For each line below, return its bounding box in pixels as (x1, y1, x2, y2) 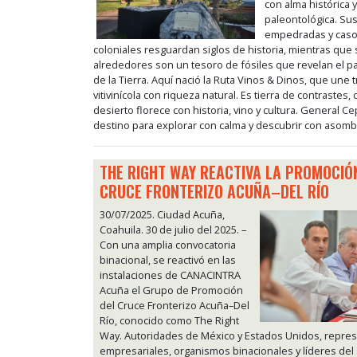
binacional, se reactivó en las (100, 253, 236, 268)
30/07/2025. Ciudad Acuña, (100, 207, 225, 222)
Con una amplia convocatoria (100, 237, 236, 253)
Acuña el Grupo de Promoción (100, 283, 243, 298)
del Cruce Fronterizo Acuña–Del (100, 298, 249, 313)
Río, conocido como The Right (100, 313, 239, 328)
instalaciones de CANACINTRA (100, 268, 241, 283)
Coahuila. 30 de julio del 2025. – (100, 222, 246, 237)
